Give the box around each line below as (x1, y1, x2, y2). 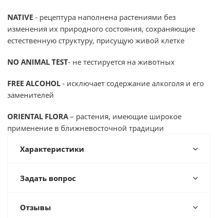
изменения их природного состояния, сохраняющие (7, 24, 195, 34)
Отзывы (20, 202, 51, 212)
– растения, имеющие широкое (70, 111, 182, 121)
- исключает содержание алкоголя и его (60, 78, 204, 88)
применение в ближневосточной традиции (7, 123, 164, 133)
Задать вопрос (20, 173, 76, 183)
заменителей (7, 90, 54, 100)
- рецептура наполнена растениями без (33, 12, 176, 22)
